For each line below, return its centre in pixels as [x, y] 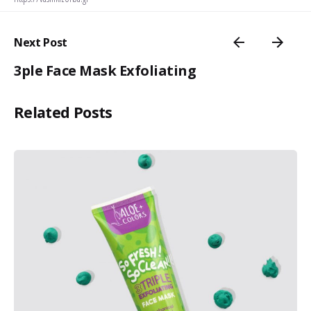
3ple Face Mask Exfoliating [105, 71]
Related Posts [63, 112]
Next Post [41, 43]
